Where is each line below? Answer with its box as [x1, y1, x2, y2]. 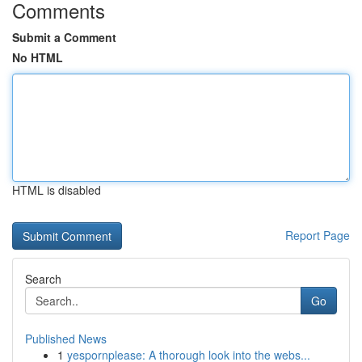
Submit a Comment [12, 29, 116, 45]
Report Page [285, 227, 350, 243]
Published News [25, 330, 107, 347]
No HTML [12, 49, 63, 65]
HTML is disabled [12, 182, 101, 198]
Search [25, 271, 61, 287]
